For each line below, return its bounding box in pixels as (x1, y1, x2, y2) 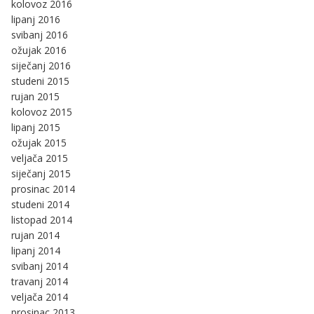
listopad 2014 (11, 213, 72, 227)
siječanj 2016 (11, 59, 71, 73)
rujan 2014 (11, 228, 60, 243)
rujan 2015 (11, 90, 60, 104)
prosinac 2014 (11, 182, 75, 196)
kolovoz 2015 (11, 105, 72, 119)
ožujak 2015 (11, 136, 67, 150)
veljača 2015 (11, 151, 68, 165)
